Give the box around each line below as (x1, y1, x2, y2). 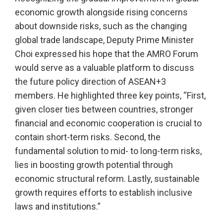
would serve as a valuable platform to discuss (15, 62, 194, 73)
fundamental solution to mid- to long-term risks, (15, 146, 202, 157)
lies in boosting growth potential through (15, 160, 173, 170)
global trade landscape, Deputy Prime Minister (15, 35, 194, 46)
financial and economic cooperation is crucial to (15, 118, 202, 129)
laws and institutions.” (15, 201, 101, 212)
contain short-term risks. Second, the (15, 132, 161, 143)
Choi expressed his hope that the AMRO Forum (15, 49, 198, 59)
